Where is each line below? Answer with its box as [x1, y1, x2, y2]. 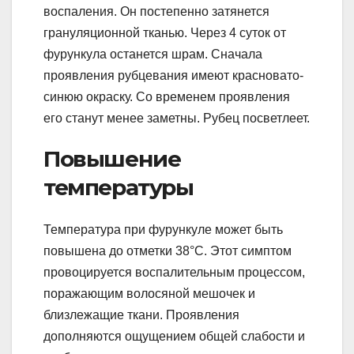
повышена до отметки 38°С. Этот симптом [43, 244, 292, 258]
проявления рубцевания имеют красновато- [43, 68, 303, 82]
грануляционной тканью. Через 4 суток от [43, 25, 286, 40]
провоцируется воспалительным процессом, [43, 265, 305, 280]
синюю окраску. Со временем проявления [43, 89, 290, 104]
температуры [43, 173, 194, 201]
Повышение [43, 145, 181, 172]
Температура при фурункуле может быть [43, 223, 283, 237]
